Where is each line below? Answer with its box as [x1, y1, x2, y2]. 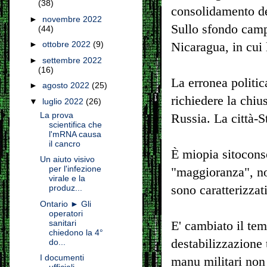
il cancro [48, 138, 80, 148]
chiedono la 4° [48, 227, 103, 237]
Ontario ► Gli [39, 198, 91, 209]
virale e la [48, 173, 85, 184]
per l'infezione [48, 164, 101, 174]
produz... [48, 183, 82, 193]
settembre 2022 [42, 55, 102, 65]
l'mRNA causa [48, 129, 101, 139]
